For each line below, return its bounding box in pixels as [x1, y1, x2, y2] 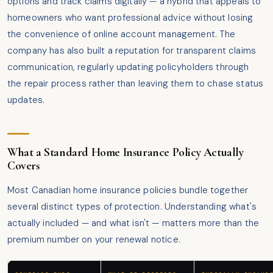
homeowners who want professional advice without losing [7, 12, 253, 24]
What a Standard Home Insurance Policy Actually [7, 145, 244, 160]
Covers [7, 158, 40, 174]
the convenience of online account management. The [7, 28, 236, 41]
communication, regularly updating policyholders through [7, 61, 249, 74]
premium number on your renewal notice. [7, 233, 180, 246]
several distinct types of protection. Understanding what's [7, 200, 257, 213]
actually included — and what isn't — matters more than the [7, 217, 259, 230]
